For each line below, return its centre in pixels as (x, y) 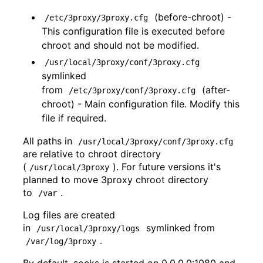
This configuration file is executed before (133, 31)
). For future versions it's (168, 167)
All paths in (49, 141)
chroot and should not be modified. (120, 45)
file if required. (74, 118)
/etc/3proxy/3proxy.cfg (97, 18)
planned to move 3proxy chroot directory (116, 180)
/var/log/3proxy (61, 242)
